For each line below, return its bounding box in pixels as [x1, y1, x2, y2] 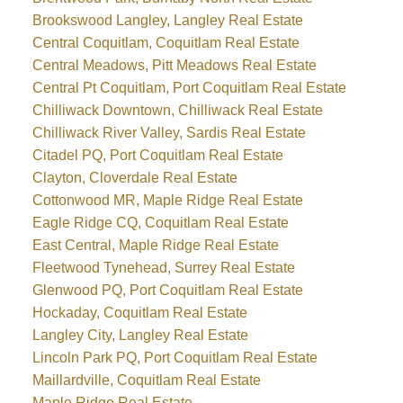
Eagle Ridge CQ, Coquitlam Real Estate [31, 215, 289, 231]
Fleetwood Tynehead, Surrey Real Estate [31, 260, 295, 276]
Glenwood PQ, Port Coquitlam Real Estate [31, 282, 303, 299]
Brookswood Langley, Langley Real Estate [31, 13, 303, 29]
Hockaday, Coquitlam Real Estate [31, 305, 247, 321]
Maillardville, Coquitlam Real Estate [31, 372, 261, 389]
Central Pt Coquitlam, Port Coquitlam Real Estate [31, 80, 346, 96]
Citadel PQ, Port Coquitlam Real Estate [31, 148, 283, 164]
